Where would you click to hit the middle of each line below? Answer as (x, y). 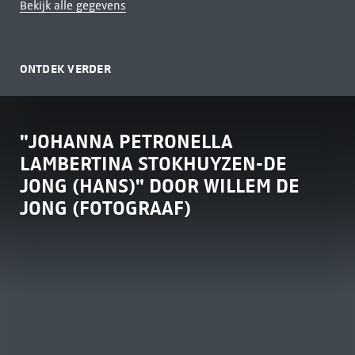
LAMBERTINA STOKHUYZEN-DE (153, 163)
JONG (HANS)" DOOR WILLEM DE (159, 185)
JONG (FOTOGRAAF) (105, 208)
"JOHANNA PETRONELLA (126, 141)
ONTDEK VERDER (65, 68)
